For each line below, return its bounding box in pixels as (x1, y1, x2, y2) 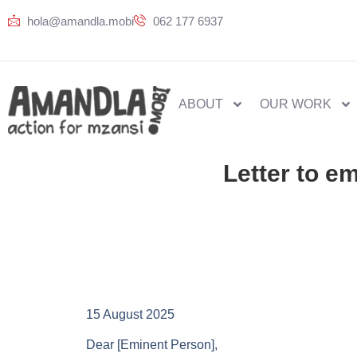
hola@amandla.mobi (26, 14, 134, 28)
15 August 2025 (85, 307, 175, 321)
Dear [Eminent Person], (85, 338, 218, 352)
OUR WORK (259, 97, 331, 111)
